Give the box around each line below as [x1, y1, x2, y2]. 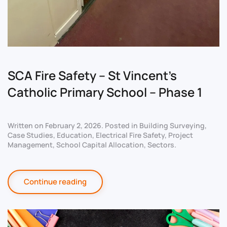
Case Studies [8, 130, 53, 140]
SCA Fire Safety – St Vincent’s [8, 66, 177, 84]
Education [57, 130, 92, 140]
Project [168, 130, 193, 140]
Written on [8, 120, 45, 130]
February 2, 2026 [45, 120, 101, 130]
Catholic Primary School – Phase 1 [8, 83, 202, 100]
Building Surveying [139, 120, 205, 130]
